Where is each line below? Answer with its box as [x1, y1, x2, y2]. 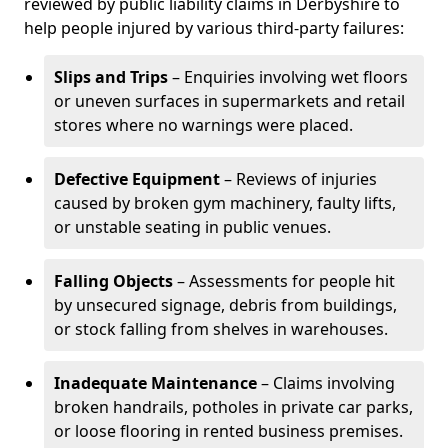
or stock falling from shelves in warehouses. [54, 318, 388, 340]
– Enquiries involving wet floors [168, 66, 408, 88]
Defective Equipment [54, 168, 220, 190]
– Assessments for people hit [173, 270, 395, 292]
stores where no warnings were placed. [54, 114, 353, 136]
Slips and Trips [54, 66, 168, 88]
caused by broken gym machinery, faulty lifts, [54, 192, 396, 214]
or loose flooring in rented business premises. [54, 420, 403, 442]
